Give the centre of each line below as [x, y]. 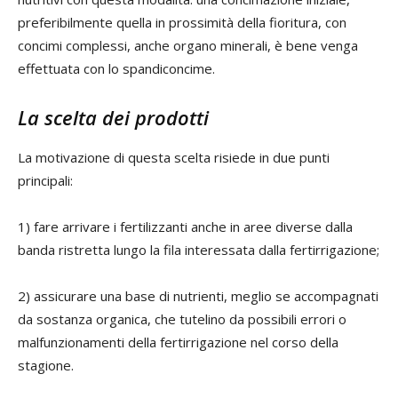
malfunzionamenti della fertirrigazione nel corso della [178, 342]
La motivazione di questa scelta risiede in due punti [174, 158]
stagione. [46, 366]
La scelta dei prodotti [113, 118]
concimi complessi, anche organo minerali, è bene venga [188, 46]
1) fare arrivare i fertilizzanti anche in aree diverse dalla [185, 227]
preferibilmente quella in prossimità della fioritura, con [182, 23]
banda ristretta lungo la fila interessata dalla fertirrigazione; [199, 250]
